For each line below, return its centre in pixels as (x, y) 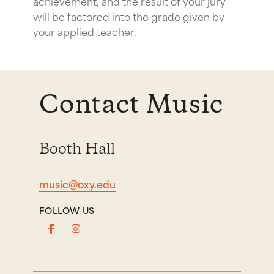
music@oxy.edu (77, 183)
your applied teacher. (85, 31)
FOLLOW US (67, 210)
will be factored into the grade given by (129, 16)
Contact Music (131, 105)
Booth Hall (77, 149)
